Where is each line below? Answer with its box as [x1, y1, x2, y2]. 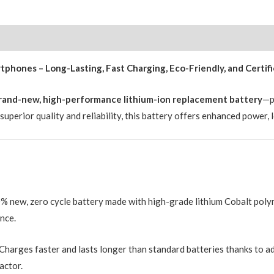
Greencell [161, 96, 200, 108]
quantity [161, 129, 195, 141]
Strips [161, 30, 185, 42]
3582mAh [161, 46, 201, 58]
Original [161, 63, 194, 75]
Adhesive [161, 13, 198, 25]
